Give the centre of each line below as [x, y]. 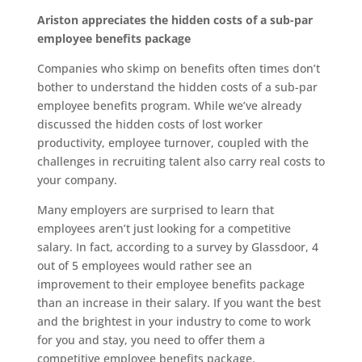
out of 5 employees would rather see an [144, 265]
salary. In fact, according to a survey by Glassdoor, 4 [177, 247]
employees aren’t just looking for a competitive [164, 228]
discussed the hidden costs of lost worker [149, 124]
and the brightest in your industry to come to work [174, 321]
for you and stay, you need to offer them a [151, 340]
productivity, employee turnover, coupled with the [173, 143]
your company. [77, 180]
